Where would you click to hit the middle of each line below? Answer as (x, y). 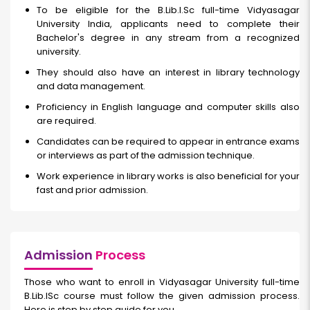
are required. (66, 121)
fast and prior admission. (92, 190)
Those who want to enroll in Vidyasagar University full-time (162, 282)
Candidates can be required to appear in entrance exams (168, 142)
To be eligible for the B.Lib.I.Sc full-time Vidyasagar (168, 10)
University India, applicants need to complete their (168, 24)
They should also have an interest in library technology (168, 73)
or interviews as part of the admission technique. (146, 156)
